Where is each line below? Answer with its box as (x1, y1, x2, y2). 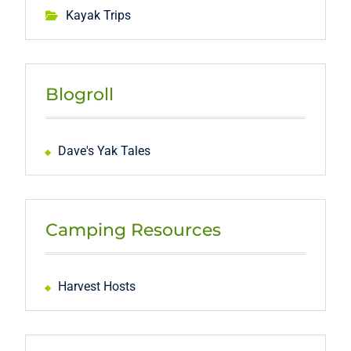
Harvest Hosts (57, 278, 136, 294)
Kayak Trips (65, 7, 131, 23)
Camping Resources (45, 219, 221, 241)
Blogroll (45, 83, 114, 105)
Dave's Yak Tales (57, 143, 150, 158)
